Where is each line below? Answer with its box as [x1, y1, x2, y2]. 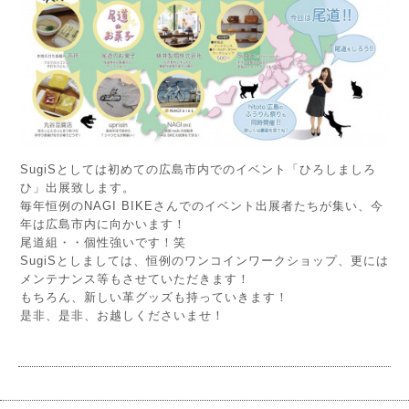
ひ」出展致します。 [20, 181, 135, 195]
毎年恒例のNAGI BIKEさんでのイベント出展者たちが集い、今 [20, 199, 383, 214]
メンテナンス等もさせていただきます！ [20, 272, 250, 287]
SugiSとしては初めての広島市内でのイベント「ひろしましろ [20, 163, 376, 177]
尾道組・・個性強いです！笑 [20, 236, 186, 250]
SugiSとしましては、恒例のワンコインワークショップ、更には [20, 254, 389, 268]
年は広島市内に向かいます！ [20, 217, 186, 232]
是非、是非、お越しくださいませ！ [20, 309, 225, 323]
